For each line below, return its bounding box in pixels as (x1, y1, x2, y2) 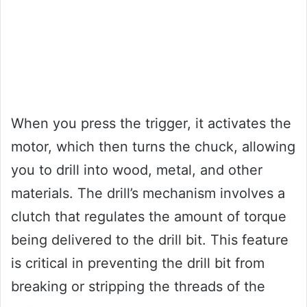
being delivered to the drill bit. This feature (11, 232, 288, 249)
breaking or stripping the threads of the (11, 278, 265, 295)
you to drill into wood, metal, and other (11, 162, 262, 179)
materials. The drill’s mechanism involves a (11, 185, 285, 202)
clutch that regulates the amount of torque (11, 208, 286, 225)
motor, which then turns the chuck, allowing (11, 138, 295, 156)
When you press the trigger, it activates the (11, 115, 291, 132)
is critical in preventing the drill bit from (11, 255, 265, 272)
